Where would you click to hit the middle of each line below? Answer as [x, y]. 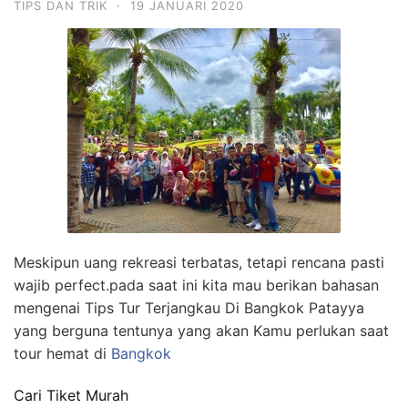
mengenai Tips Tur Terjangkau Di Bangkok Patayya [189, 308]
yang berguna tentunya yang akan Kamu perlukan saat [201, 331]
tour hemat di [62, 353]
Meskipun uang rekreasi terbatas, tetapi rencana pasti [199, 262]
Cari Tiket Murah [71, 396]
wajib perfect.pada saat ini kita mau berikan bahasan [196, 285]
